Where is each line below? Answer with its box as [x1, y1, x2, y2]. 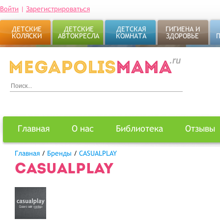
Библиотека [116, 123, 163, 134]
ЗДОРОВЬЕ [166, 32, 199, 40]
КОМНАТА [115, 32, 146, 40]
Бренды [47, 149, 72, 157]
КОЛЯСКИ [11, 32, 42, 40]
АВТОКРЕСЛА [58, 32, 99, 40]
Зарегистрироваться [26, 5, 90, 13]
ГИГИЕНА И [165, 25, 200, 33]
